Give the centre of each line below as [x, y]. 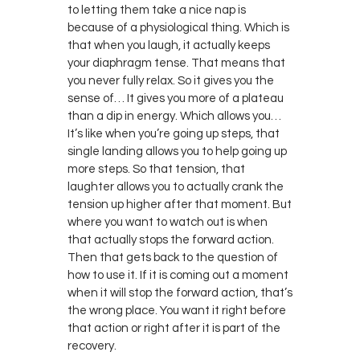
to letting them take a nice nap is [157, 10]
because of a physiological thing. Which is [178, 27]
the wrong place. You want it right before [177, 310]
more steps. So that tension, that [156, 169]
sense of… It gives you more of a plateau [176, 98]
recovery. [92, 346]
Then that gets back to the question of [173, 257]
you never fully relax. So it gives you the [171, 80]
